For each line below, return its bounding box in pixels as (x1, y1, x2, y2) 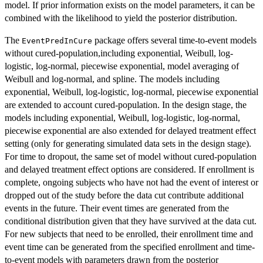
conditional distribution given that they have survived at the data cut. (5, 216, 257, 227)
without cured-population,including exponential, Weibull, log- (5, 48, 233, 59)
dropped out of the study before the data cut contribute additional (5, 190, 244, 201)
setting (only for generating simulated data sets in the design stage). (5, 139, 251, 149)
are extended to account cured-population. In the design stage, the (5, 100, 247, 110)
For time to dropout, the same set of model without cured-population (5, 151, 257, 162)
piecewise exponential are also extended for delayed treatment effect (5, 126, 256, 136)
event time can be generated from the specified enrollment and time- (5, 242, 255, 252)
